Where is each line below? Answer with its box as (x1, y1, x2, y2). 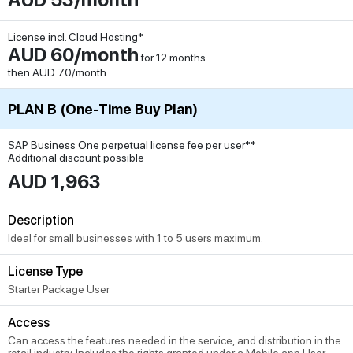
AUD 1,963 (8, 170, 101, 193)
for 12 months (139, 51, 206, 64)
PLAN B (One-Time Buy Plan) (8, 101, 198, 117)
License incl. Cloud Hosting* (8, 31, 143, 43)
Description (8, 213, 74, 228)
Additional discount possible (8, 151, 144, 164)
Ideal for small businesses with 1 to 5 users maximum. (8, 232, 263, 244)
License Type (8, 264, 83, 279)
